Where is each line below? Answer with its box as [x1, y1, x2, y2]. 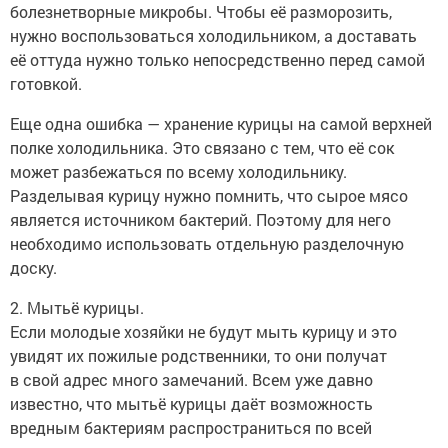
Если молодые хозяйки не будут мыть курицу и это [10, 320, 397, 342]
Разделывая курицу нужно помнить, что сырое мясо [10, 184, 408, 206]
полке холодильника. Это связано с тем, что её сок [10, 136, 394, 158]
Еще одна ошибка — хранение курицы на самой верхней [10, 112, 432, 134]
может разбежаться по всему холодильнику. [10, 160, 347, 182]
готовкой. [10, 72, 82, 94]
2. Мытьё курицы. [10, 296, 144, 318]
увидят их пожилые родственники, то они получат [10, 344, 387, 366]
